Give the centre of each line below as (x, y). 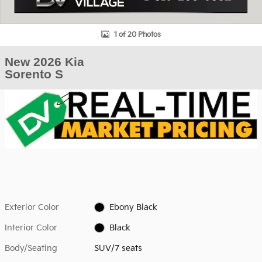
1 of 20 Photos (137, 35)
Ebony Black (133, 207)
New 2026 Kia (44, 62)
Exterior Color (32, 207)
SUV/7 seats (118, 248)
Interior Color (31, 227)
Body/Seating (31, 248)
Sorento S (34, 74)
